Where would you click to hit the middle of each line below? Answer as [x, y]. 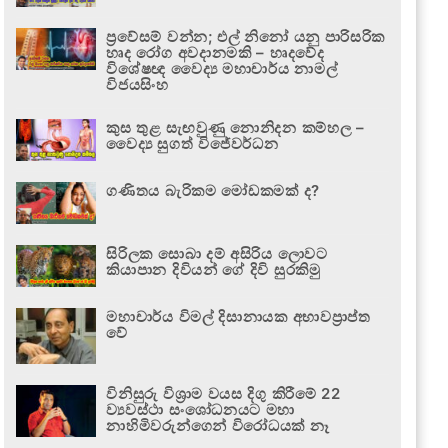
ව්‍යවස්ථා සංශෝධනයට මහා [201, 409]
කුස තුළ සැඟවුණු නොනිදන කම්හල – [235, 127]
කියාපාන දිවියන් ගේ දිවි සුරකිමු [213, 269]
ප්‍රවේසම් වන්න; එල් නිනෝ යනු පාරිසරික [246, 36]
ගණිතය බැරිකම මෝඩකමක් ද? [213, 190]
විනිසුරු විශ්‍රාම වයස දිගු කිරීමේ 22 [223, 393]
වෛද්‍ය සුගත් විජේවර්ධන [192, 143]
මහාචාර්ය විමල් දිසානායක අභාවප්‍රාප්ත [238, 316]
